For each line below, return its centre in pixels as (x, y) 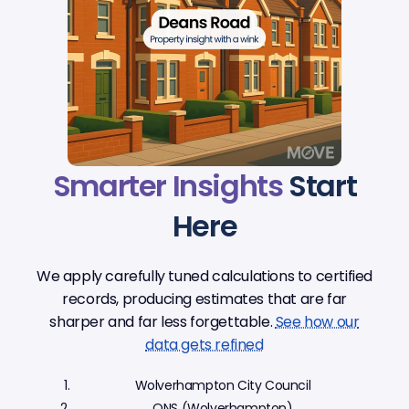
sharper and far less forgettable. (163, 322)
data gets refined (204, 345)
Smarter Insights (168, 186)
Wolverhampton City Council (223, 386)
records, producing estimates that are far (204, 299)
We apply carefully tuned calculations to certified (205, 277)
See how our (317, 322)
